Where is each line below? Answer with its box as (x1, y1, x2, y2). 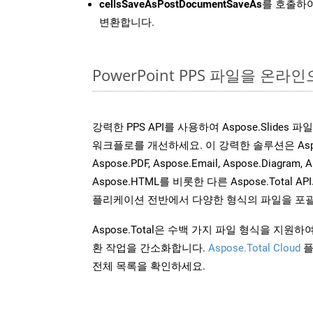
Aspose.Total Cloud (208, 241, 300, 254)
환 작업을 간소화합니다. (92, 241, 208, 254)
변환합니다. (99, 15, 154, 29)
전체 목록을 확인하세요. (92, 259, 205, 272)
